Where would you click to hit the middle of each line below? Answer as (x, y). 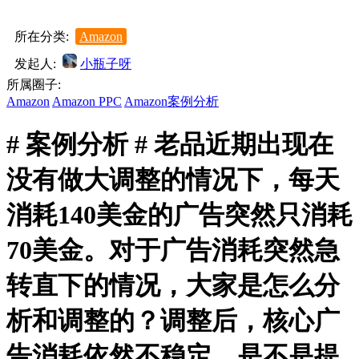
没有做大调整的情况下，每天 (173, 180)
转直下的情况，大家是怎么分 (173, 286)
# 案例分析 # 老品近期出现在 (170, 145)
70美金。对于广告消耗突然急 (173, 250)
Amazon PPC (87, 101)
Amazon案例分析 (171, 101)
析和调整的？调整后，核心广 (173, 321)
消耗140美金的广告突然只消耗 (179, 215)
